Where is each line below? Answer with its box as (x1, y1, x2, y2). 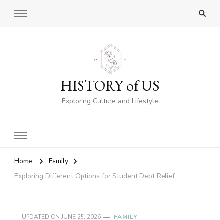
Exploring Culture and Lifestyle (62, 96, 158, 106)
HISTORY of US (60, 76, 160, 96)
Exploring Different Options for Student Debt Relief (14, 171, 175, 181)
